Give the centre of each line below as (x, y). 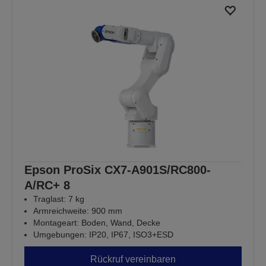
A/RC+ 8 (47, 185)
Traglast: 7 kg (59, 199)
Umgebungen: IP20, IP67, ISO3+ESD (103, 234)
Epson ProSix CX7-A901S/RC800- (118, 170)
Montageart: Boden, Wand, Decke (97, 222)
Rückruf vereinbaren (133, 259)
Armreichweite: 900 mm (78, 210)
